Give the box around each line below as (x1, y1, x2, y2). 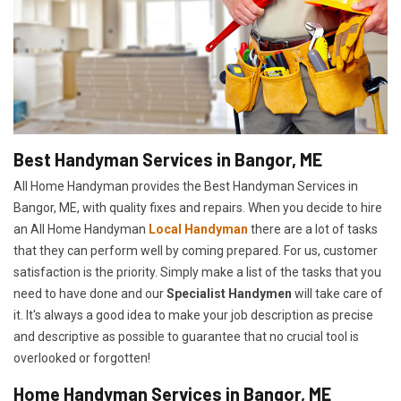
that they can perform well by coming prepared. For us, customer (13, 243, 378, 259)
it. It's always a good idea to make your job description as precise (13, 308, 373, 323)
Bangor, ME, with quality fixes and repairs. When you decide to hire (13, 200, 382, 216)
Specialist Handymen (166, 286, 292, 302)
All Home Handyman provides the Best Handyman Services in (13, 179, 358, 194)
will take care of (292, 286, 383, 302)
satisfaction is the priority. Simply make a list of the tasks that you (13, 265, 381, 280)
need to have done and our (13, 286, 166, 302)
